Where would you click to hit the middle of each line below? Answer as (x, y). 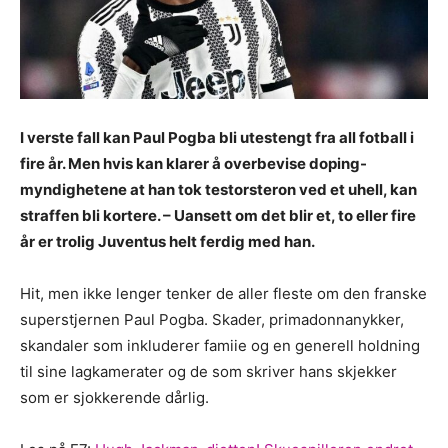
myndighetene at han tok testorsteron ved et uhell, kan (218, 189)
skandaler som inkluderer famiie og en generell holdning (220, 345)
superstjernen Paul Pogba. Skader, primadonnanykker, (212, 319)
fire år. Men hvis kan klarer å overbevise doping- (193, 163)
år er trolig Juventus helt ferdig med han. (167, 241)
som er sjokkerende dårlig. (114, 397)
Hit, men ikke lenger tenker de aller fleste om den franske (223, 293)
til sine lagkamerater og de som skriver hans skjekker (208, 371)
